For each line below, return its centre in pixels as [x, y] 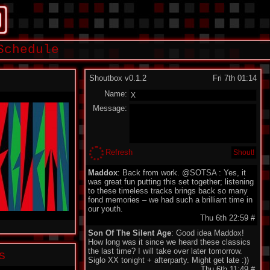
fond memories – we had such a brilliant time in [170, 200]
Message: [110, 108]
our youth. [105, 209]
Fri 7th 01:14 [235, 78]
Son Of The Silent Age [130, 233]
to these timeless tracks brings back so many [168, 191]
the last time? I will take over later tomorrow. [165, 251]
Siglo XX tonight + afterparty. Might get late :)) [168, 260]
